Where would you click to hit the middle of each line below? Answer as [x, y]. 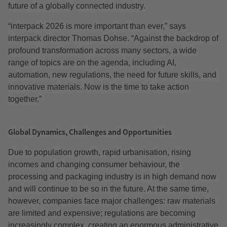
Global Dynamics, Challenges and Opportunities [90, 132]
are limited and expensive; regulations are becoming [102, 213]
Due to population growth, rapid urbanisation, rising [100, 153]
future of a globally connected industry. [77, 6]
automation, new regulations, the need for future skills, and [112, 75]
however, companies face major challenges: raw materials [112, 201]
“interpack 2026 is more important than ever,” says [97, 26]
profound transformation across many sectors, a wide [102, 51]
